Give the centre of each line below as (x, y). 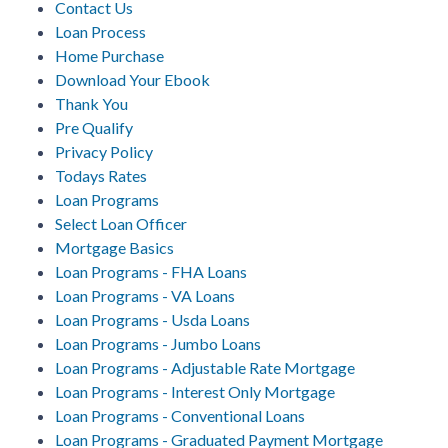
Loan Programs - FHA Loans (151, 271)
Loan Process (100, 31)
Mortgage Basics (114, 247)
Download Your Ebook (132, 79)
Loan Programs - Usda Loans (152, 319)
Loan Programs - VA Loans (145, 295)
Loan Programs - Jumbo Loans (158, 343)
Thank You (91, 103)
